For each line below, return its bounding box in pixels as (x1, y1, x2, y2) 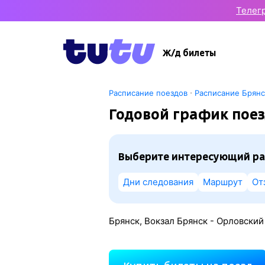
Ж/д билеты (163, 47, 216, 59)
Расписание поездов (108, 88, 188, 98)
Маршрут (202, 176, 243, 188)
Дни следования (122, 176, 193, 188)
